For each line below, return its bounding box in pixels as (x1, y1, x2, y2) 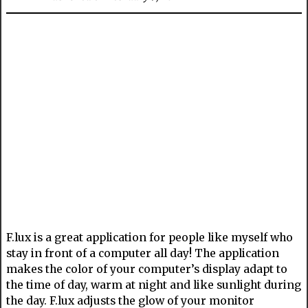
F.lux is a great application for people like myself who (5, 231, 293, 244)
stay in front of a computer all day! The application (5, 247, 279, 260)
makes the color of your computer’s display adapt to (5, 263, 287, 276)
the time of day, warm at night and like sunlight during (5, 278, 301, 291)
